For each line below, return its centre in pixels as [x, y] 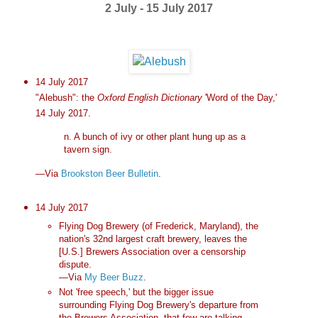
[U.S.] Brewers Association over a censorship [153, 251]
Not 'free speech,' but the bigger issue [137, 292]
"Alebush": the [66, 98]
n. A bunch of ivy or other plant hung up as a [154, 136]
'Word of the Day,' [239, 98]
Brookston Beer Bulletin [109, 174]
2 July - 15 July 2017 [159, 9]
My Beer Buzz [114, 277]
